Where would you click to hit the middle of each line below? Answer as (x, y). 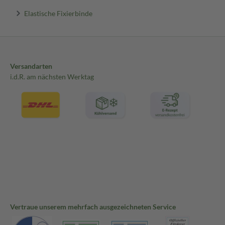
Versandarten (31, 66)
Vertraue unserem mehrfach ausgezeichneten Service (93, 207)
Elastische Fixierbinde (58, 13)
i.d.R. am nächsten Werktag (52, 77)
